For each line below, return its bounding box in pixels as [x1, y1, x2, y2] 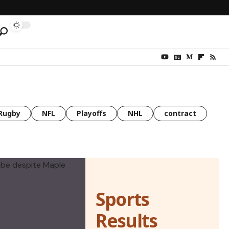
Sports [96, 187, 149, 212]
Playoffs [77, 108, 106, 118]
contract [164, 108, 196, 118]
